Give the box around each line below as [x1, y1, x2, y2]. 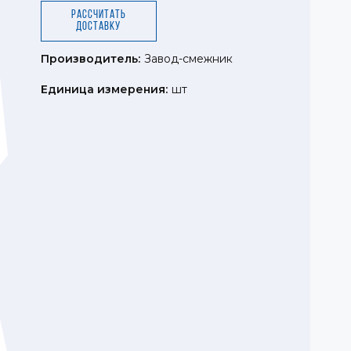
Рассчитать [71, 9, 126, 21]
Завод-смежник [144, 52, 233, 66]
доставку [76, 21, 121, 33]
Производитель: [41, 52, 140, 66]
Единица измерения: [41, 82, 168, 96]
